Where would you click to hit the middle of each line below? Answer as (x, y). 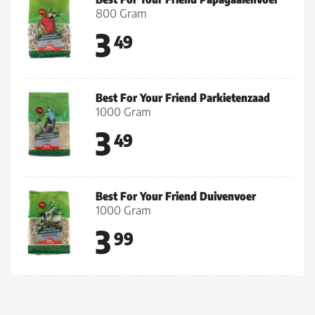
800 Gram (121, 13)
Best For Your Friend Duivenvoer (176, 196)
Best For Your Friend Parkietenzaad (183, 98)
